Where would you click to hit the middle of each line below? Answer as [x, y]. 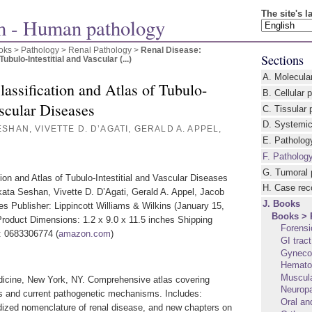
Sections [282, 60]
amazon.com [85, 234]
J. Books [282, 204]
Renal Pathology [100, 49]
